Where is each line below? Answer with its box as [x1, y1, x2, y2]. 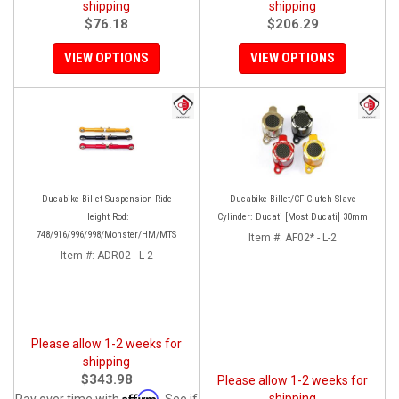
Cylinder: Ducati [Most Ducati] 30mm [217, 210, 368, 223]
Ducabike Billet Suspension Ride [41, 192, 172, 205]
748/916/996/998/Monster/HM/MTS [37, 228, 176, 240]
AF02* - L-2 [285, 231, 337, 244]
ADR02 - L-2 [96, 248, 153, 262]
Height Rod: [84, 210, 129, 223]
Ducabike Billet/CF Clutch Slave [229, 192, 356, 205]
